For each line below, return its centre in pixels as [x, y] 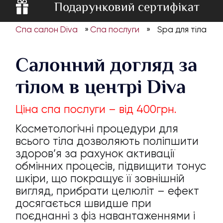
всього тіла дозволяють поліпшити [107, 141]
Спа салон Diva [47, 30]
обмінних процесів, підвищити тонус [111, 166]
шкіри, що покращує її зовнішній [100, 178]
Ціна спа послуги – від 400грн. [96, 109]
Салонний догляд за [107, 64]
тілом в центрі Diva [101, 86]
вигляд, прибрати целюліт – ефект [108, 191]
